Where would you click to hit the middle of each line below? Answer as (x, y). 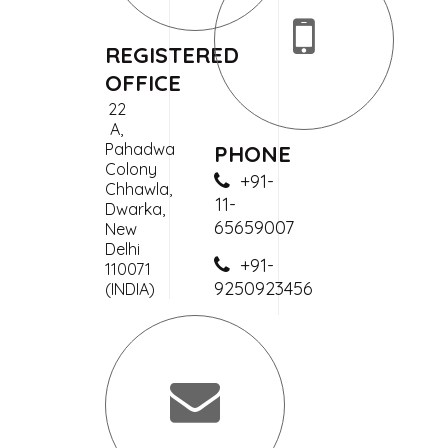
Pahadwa (139, 149)
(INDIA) (129, 289)
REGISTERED (171, 55)
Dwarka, (134, 209)
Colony (130, 169)
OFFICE (142, 83)
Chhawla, (138, 189)
